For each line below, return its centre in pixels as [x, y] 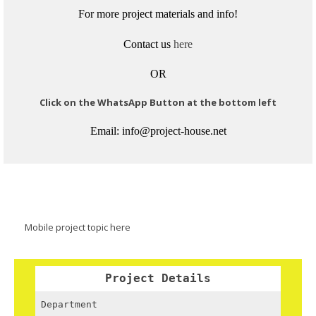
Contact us [148, 44]
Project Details [158, 279]
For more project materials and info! [158, 14]
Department [69, 305]
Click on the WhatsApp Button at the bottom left [158, 102]
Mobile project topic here [78, 227]
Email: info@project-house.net [158, 131]
